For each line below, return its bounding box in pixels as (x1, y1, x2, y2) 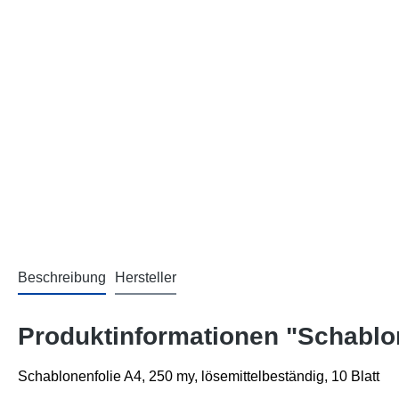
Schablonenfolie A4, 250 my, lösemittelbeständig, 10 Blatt (18, 369, 379, 384)
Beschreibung (18, 270, 106, 285)
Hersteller (115, 270, 176, 285)
